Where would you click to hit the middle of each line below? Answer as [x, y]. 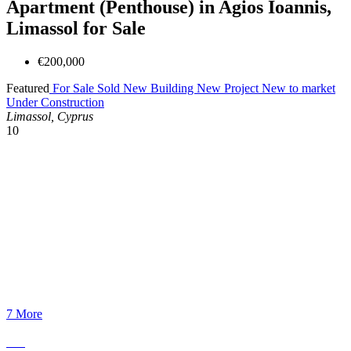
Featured [28, 88]
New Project [229, 88]
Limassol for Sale [76, 28]
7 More [24, 313]
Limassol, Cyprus [50, 116]
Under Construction [55, 102]
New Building [160, 88]
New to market [299, 88]
